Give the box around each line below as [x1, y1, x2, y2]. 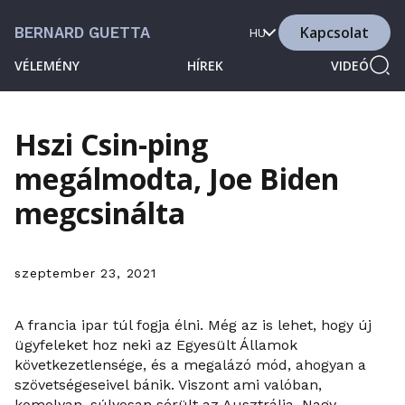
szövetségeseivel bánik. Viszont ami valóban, [14, 376, 322, 393]
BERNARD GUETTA [14, 24, 150, 42]
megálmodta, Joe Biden [14, 159, 339, 198]
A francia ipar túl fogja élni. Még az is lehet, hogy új [14, 316, 372, 334]
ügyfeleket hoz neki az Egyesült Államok [14, 336, 297, 353]
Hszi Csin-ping [14, 125, 208, 164]
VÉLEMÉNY [14, 56, 80, 74]
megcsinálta [14, 193, 185, 232]
